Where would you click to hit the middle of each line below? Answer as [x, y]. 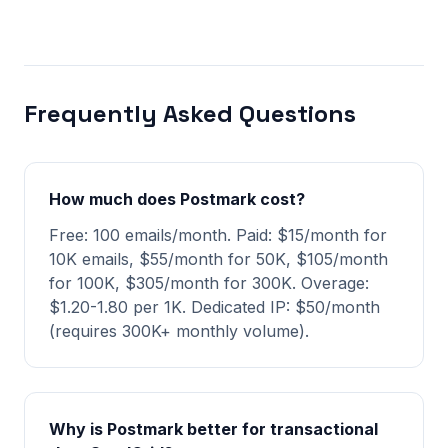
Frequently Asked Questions [190, 113]
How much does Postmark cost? [177, 199]
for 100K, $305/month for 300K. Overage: [209, 283]
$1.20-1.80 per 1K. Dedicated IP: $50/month [214, 307]
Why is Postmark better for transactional [213, 429]
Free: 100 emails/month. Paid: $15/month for [218, 235]
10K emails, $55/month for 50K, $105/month [218, 259]
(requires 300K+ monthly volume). [179, 331]
